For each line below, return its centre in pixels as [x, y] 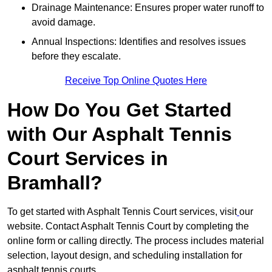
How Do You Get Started [120, 110]
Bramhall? [55, 183]
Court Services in [88, 159]
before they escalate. [76, 56]
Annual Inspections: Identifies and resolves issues [139, 42]
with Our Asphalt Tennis [120, 134]
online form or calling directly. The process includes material [136, 241]
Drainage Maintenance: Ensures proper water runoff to [148, 8]
